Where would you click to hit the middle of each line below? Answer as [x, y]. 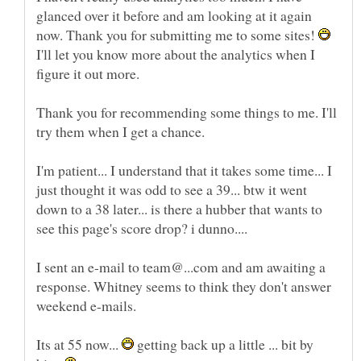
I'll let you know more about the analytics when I [176, 54]
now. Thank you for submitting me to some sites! [177, 34]
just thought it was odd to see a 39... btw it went [172, 189]
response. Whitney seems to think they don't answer [184, 286]
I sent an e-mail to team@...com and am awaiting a [181, 266]
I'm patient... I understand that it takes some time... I [184, 170]
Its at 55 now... [79, 344]
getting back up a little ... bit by [224, 344]
